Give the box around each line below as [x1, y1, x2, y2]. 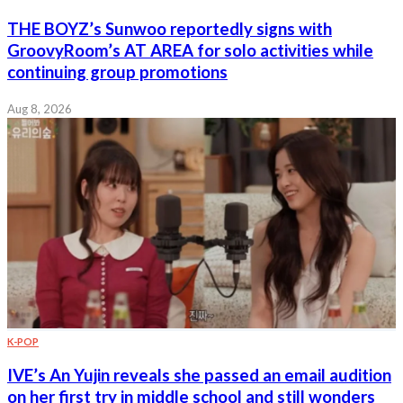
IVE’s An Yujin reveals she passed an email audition [7, 365, 391, 386]
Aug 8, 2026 [7, 101, 72, 116]
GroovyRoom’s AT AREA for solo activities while [7, 40, 373, 60]
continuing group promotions [7, 61, 228, 82]
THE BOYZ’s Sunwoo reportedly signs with [7, 18, 332, 39]
